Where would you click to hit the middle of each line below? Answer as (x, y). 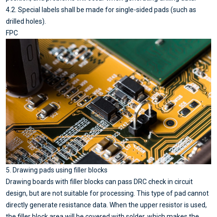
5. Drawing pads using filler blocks (57, 170)
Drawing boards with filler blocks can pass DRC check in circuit (99, 181)
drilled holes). (26, 21)
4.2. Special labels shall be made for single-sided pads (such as (101, 9)
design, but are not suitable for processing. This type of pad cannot (107, 193)
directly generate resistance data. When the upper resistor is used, (106, 205)
